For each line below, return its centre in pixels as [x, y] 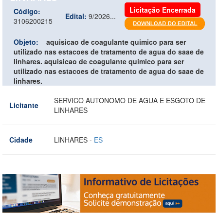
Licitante [24, 105]
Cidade [21, 139]
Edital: [76, 16]
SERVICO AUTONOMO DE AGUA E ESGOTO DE [130, 100]
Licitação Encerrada [163, 9]
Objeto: [26, 42]
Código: [27, 11]
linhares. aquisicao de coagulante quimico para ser [99, 61]
